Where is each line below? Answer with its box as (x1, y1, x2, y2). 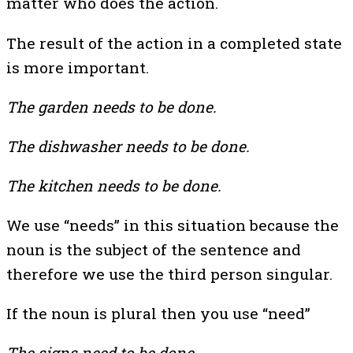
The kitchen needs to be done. (6, 176, 221, 196)
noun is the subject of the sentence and (6, 240, 301, 260)
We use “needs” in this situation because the (6, 215, 339, 236)
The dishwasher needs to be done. (6, 136, 250, 156)
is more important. (6, 57, 149, 77)
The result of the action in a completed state (6, 32, 342, 53)
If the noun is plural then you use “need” (6, 303, 310, 324)
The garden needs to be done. (6, 96, 217, 117)
